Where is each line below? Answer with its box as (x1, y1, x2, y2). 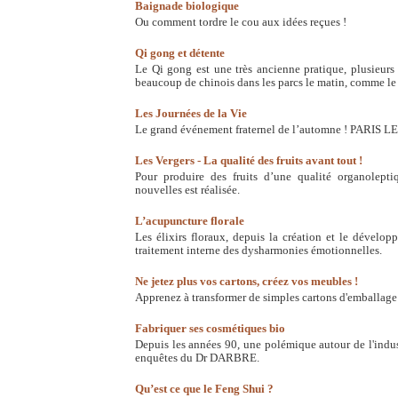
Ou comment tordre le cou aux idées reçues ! (135, 16, 346, 28)
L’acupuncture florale (135, 215, 244, 227)
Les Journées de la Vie (135, 107, 247, 120)
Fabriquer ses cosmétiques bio (135, 322, 285, 335)
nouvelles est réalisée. (135, 184, 240, 196)
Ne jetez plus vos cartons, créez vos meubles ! (135, 275, 358, 288)
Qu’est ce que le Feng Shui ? (135, 383, 274, 395)
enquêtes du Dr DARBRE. (135, 352, 259, 364)
